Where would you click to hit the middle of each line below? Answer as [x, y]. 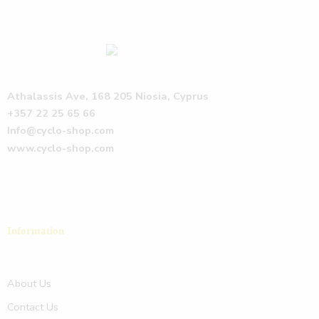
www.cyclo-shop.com [61, 148]
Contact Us [33, 307]
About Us [29, 283]
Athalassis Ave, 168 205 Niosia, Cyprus [108, 96]
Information [36, 230]
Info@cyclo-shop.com [61, 131]
